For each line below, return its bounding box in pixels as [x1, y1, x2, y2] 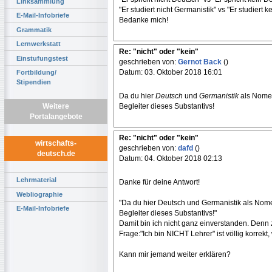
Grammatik [16, 25, 52, 33]
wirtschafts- [35, 139, 76, 148]
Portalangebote [29, 112, 83, 121]
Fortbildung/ [16, 68, 56, 76]
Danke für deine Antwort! [119, 178, 200, 186]
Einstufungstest [16, 54, 68, 62]
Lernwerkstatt [16, 40, 61, 48]
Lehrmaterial [16, 176, 56, 184]
